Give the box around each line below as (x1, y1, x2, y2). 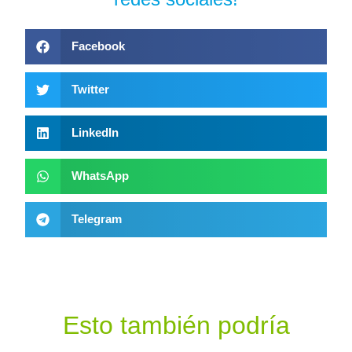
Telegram (71, 212, 122, 226)
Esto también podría (62, 310, 290, 339)
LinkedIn (71, 126, 119, 140)
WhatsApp (71, 169, 129, 183)
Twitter (71, 82, 109, 97)
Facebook (71, 39, 125, 53)
